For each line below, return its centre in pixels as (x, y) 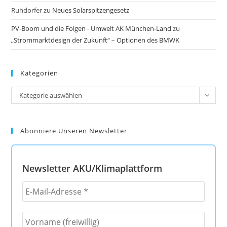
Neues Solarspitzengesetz (92, 10)
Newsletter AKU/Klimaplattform (92, 168)
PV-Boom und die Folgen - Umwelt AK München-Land (91, 29)
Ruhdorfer (27, 10)
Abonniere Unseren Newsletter (74, 131)
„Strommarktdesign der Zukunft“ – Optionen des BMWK (96, 40)
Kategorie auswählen (51, 96)
